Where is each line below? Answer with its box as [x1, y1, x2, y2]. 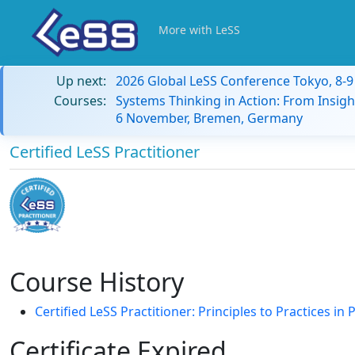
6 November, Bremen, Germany [116, 109, 303, 127]
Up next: [56, 72, 106, 90]
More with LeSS [158, 22, 240, 37]
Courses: [54, 92, 106, 109]
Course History [10, 265, 184, 299]
